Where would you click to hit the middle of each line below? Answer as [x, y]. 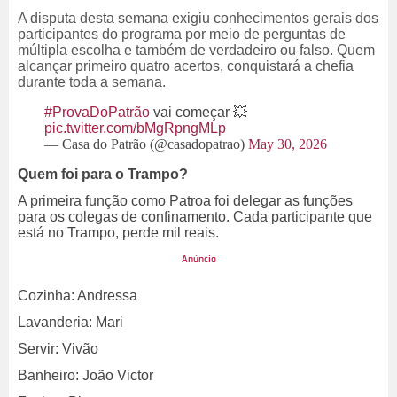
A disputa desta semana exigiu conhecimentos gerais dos [198, 19]
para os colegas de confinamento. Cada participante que [195, 217]
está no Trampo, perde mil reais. [120, 233]
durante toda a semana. [92, 82]
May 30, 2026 [288, 144]
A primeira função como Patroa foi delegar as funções [185, 201]
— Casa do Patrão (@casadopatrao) [146, 144]
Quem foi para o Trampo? [105, 175]
